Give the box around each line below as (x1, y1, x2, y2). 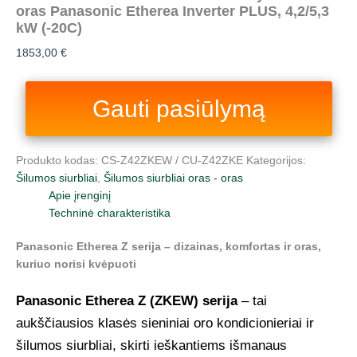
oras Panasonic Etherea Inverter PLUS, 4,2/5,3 (16, 2, 329, 19)
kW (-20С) (16, 19, 82, 36)
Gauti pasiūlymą (92, 95, 265, 122)
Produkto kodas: (16, 154, 101, 167)
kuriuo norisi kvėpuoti (16, 258, 136, 271)
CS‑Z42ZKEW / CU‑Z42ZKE (101, 154, 243, 167)
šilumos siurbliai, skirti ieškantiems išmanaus (16, 337, 287, 353)
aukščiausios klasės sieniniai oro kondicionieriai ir (16, 315, 314, 331)
